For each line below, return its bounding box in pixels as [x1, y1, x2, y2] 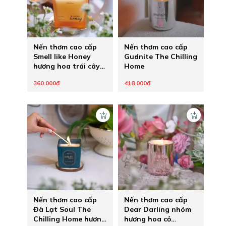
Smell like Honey [33, 52, 91, 61]
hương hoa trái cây [33, 62, 100, 71]
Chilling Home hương [33, 214, 106, 223]
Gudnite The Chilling [124, 52, 197, 61]
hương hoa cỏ [124, 214, 171, 223]
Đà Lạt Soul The [33, 205, 91, 214]
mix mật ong [33, 71, 77, 80]
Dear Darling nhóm [124, 205, 191, 214]
